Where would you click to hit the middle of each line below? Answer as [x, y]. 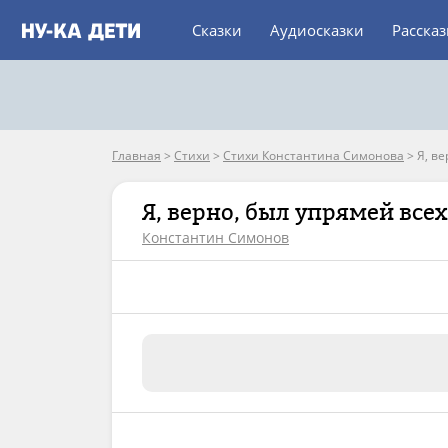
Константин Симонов [215, 237]
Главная [136, 155]
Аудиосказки [317, 30]
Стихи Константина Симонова [313, 155]
